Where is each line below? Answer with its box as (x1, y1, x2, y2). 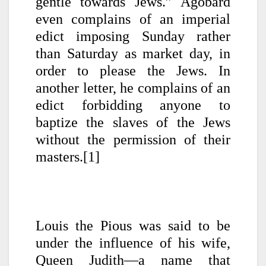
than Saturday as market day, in (36, 45, 230, 61)
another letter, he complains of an (36, 80, 230, 96)
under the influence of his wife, (36, 235, 230, 251)
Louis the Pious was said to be (36, 217, 230, 233)
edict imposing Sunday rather (36, 28, 230, 44)
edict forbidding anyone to (36, 97, 230, 113)
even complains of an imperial (36, 11, 230, 27)
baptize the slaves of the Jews (36, 114, 230, 130)
